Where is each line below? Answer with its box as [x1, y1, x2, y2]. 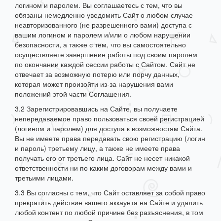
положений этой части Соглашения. [15, 89, 131, 99]
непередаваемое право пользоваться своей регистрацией [15, 113, 204, 124]
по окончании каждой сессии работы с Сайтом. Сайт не [15, 59, 195, 70]
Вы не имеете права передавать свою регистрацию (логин [15, 133, 205, 144]
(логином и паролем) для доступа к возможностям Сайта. [15, 123, 202, 134]
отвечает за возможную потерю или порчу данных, [15, 69, 180, 79]
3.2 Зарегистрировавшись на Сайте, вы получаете [15, 104, 178, 114]
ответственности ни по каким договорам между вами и [15, 163, 192, 173]
